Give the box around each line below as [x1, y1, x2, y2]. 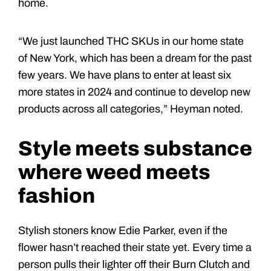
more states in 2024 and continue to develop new [18, 85, 250, 98]
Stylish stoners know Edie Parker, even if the [18, 224, 227, 237]
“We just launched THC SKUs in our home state [18, 34, 244, 47]
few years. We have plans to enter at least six [18, 68, 231, 81]
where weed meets [18, 160, 211, 183]
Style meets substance [18, 137, 252, 160]
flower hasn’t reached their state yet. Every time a [18, 241, 252, 253]
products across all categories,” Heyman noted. [18, 102, 243, 115]
